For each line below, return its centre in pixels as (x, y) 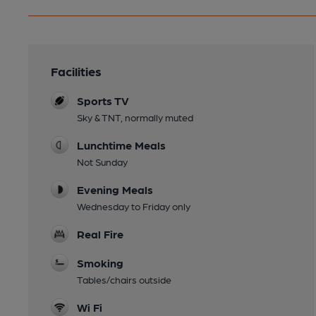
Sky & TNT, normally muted (135, 117)
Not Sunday (102, 161)
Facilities (76, 71)
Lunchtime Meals (121, 145)
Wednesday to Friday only (134, 206)
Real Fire (100, 233)
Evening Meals (115, 189)
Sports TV (103, 100)
